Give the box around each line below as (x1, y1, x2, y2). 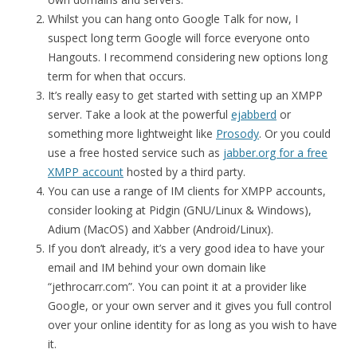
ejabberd (231, 107, 277, 122)
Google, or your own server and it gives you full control (48, 298, 331, 313)
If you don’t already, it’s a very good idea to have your (48, 241, 324, 256)
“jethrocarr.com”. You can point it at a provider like (48, 279, 307, 294)
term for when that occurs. (48, 69, 186, 84)
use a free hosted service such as (48, 145, 223, 160)
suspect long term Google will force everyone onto (48, 30, 310, 45)
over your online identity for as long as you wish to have (48, 317, 337, 332)
